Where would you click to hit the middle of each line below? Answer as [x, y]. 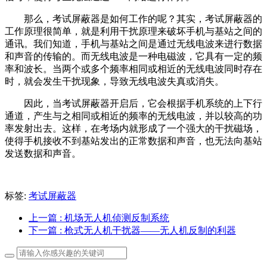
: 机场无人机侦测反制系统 [114, 218]
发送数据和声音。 [43, 153]
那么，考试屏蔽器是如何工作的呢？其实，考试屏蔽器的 [143, 18]
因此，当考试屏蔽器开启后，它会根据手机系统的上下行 [143, 103]
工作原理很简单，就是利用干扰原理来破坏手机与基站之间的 [133, 31]
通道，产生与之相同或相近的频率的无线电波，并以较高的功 [133, 116]
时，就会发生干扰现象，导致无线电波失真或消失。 [114, 81]
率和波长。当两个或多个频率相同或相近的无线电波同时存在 [133, 69]
